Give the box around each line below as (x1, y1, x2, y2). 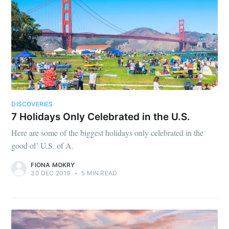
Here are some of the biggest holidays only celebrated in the (11, 127, 204, 138)
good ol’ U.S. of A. (11, 140, 74, 151)
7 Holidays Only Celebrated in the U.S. (11, 111, 191, 123)
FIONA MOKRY (31, 161, 75, 169)
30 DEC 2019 (31, 169, 71, 177)
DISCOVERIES (11, 100, 53, 108)
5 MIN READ (80, 169, 118, 177)
